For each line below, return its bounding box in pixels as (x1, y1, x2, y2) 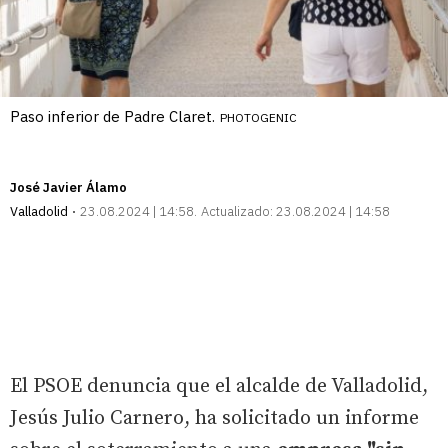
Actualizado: (201, 202, 273, 220)
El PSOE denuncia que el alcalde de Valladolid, (10, 373, 428, 399)
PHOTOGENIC (220, 109, 297, 125)
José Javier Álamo (10, 178, 127, 196)
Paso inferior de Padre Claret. (10, 106, 215, 126)
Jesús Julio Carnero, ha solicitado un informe (10, 405, 419, 431)
